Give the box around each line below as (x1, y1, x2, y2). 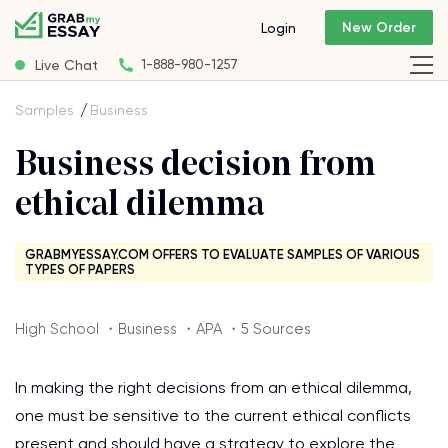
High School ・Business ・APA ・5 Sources (15, 320, 311, 338)
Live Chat (35, 56, 98, 73)
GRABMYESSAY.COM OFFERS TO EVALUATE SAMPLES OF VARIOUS (25, 247, 420, 262)
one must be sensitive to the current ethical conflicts (15, 406, 411, 425)
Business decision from (15, 149, 376, 184)
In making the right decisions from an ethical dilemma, (15, 378, 412, 397)
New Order (342, 19, 416, 37)
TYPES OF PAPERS (25, 262, 135, 277)
